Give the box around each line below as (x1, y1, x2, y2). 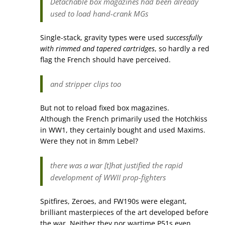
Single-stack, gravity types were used (40, 33, 166, 42)
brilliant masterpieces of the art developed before (40, 207, 208, 217)
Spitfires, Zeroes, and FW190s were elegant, (40, 196, 187, 206)
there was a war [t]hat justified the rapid (50, 160, 183, 170)
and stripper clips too (50, 79, 121, 89)
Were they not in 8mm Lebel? (40, 136, 138, 146)
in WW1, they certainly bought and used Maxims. (40, 125, 205, 135)
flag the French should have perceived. (40, 55, 171, 64)
